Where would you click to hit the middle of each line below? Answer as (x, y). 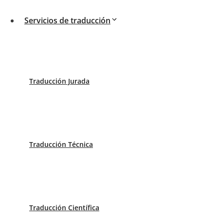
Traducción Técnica (61, 144)
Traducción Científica (64, 208)
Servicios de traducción (67, 20)
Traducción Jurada (59, 81)
